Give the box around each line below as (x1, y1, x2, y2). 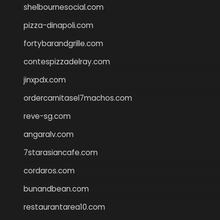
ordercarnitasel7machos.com (24, 92, 132, 103)
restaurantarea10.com (24, 201, 105, 212)
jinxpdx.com (24, 74, 66, 85)
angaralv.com (24, 129, 74, 139)
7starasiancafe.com (24, 147, 98, 158)
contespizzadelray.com (24, 56, 110, 67)
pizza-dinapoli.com (24, 20, 93, 30)
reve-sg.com (24, 110, 71, 121)
